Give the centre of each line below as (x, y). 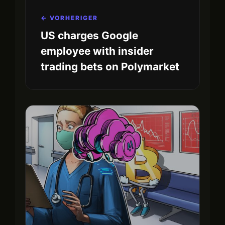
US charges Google (89, 35)
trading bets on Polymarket (110, 66)
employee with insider (97, 51)
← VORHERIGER (69, 18)
